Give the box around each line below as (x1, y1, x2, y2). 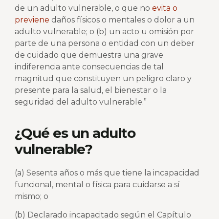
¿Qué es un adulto (15, 124, 135, 141)
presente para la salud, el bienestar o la (15, 86, 167, 95)
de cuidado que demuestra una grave (15, 50, 163, 60)
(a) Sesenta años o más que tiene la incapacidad (15, 168, 199, 177)
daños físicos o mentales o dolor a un (49, 15, 195, 25)
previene (15, 15, 49, 25)
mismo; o (15, 191, 48, 201)
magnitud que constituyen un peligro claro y (15, 74, 192, 84)
